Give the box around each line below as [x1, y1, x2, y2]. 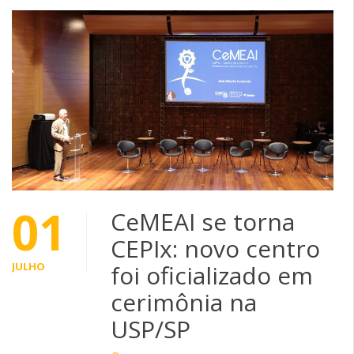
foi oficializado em [111, 258, 313, 292]
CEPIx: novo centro [111, 232, 320, 265]
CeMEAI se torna [111, 205, 295, 238]
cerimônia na [111, 285, 257, 318]
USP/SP [111, 312, 190, 345]
